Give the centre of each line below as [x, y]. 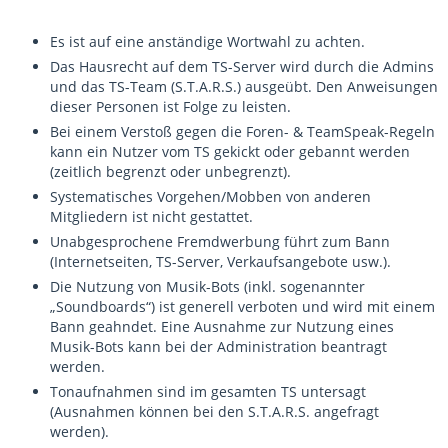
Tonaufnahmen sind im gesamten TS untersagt [208, 391]
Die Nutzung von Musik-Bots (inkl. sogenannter [207, 286]
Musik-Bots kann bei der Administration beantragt [218, 346]
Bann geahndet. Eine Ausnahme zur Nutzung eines [222, 326]
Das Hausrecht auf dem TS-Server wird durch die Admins [242, 66]
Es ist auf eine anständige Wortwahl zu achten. [207, 41]
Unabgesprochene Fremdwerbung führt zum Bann [220, 241]
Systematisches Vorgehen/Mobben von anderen [210, 196]
